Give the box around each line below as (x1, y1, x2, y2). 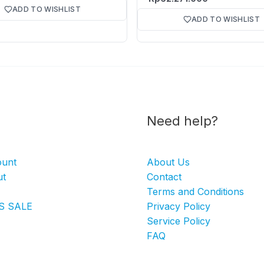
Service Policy (147, 214, 210, 227)
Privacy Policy (147, 200, 210, 212)
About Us (147, 156, 190, 168)
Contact (147, 170, 181, 183)
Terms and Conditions (147, 185, 244, 197)
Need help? (147, 113, 218, 128)
